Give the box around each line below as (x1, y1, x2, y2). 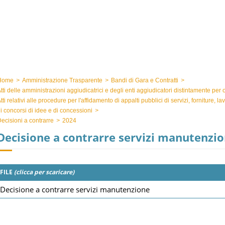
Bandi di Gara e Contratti (111, 77, 178, 84)
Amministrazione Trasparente (22, 77, 102, 84)
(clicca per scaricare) (14, 168, 74, 176)
